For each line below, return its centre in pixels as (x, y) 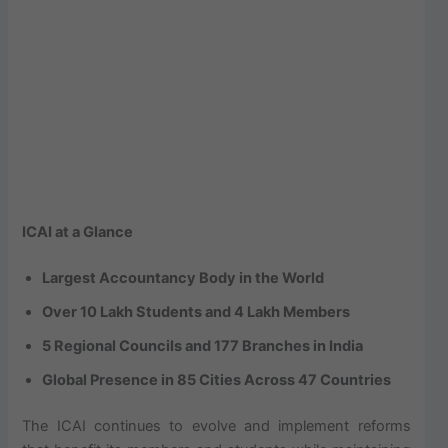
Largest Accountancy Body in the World (183, 278)
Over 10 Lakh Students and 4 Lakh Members (196, 312)
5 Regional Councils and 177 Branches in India (203, 346)
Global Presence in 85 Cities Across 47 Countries (217, 380)
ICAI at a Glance (78, 232)
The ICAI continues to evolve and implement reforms (216, 426)
